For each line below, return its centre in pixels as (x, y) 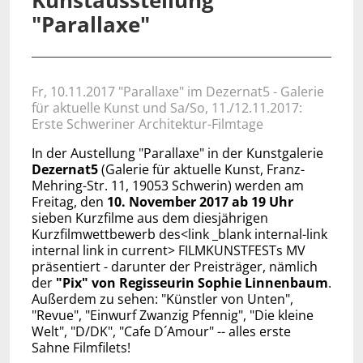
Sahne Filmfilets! (81, 347)
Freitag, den (69, 201)
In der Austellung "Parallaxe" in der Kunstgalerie (177, 153)
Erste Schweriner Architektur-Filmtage (147, 124)
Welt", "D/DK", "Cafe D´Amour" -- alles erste (161, 331)
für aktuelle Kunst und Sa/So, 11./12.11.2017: (167, 107)
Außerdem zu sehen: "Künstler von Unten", (162, 299)
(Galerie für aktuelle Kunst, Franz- (201, 169)
